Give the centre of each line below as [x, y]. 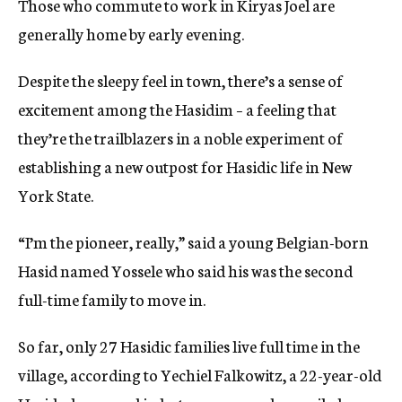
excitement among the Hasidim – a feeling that [177, 109]
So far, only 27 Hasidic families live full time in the [189, 346]
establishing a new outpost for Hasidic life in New [185, 166]
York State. [56, 195]
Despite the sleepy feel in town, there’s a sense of [180, 80]
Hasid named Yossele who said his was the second [185, 271]
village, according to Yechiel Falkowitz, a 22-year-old [200, 375]
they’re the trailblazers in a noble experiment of [180, 138]
